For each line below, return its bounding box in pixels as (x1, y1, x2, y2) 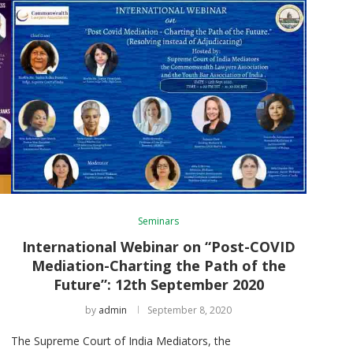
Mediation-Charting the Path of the (31, 255, 286, 275)
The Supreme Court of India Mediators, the (10, 333, 231, 348)
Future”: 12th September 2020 (53, 274, 264, 294)
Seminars (138, 214, 180, 228)
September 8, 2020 (147, 303, 232, 317)
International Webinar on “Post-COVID (21, 236, 295, 256)
